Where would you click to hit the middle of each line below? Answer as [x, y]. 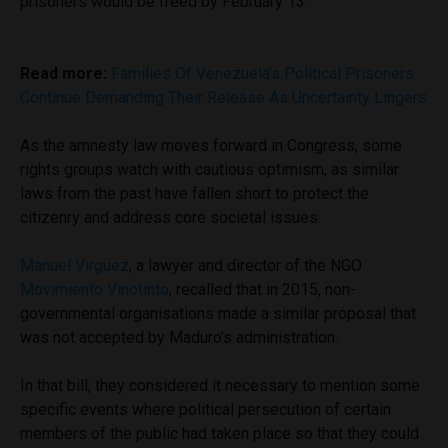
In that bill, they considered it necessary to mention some [220, 386]
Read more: [63, 74]
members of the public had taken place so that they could [219, 434]
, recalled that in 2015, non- [262, 290]
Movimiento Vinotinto [94, 290]
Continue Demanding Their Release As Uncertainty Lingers [223, 98]
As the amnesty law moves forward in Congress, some [211, 146]
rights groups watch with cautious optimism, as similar [209, 170]
